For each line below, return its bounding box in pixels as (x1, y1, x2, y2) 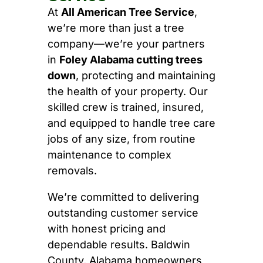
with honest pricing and (47, 222, 166, 235)
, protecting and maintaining (75, 69, 215, 82)
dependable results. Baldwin (47, 238, 190, 251)
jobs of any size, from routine (47, 133, 195, 146)
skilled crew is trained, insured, (47, 101, 204, 114)
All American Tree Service (60, 6, 194, 19)
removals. (47, 164, 97, 177)
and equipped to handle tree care (47, 117, 215, 130)
